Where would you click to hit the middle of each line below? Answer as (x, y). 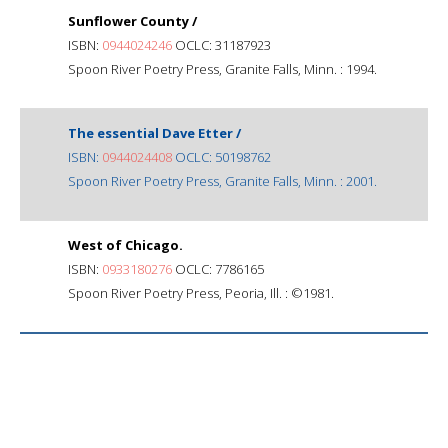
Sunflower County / (132, 20)
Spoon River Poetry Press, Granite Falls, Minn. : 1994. (222, 68)
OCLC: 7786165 (218, 268)
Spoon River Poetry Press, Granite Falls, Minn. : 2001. (222, 180)
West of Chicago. (125, 244)
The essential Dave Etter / (154, 132)
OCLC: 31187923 (221, 44)
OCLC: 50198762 (221, 156)
